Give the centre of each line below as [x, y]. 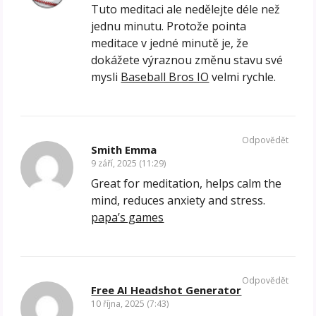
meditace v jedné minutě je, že [170, 43]
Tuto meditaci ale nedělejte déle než [186, 10]
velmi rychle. [243, 77]
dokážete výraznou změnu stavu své [187, 60]
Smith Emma [124, 150]
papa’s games [128, 218]
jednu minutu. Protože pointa [169, 26]
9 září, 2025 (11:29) [129, 164]
